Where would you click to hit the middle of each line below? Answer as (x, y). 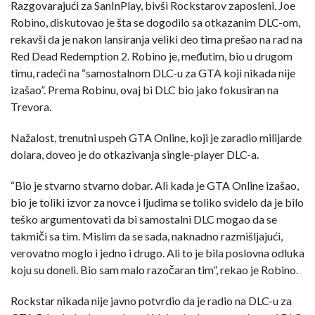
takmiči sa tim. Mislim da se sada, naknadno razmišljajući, (147, 236)
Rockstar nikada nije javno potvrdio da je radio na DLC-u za (151, 300)
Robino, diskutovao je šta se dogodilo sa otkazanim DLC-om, (155, 22)
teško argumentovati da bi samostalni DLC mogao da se (144, 219)
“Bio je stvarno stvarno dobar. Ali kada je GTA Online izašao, (155, 185)
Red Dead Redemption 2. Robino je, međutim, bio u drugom (152, 56)
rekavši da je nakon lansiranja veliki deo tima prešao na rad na (156, 39)
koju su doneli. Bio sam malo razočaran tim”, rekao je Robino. (154, 269)
